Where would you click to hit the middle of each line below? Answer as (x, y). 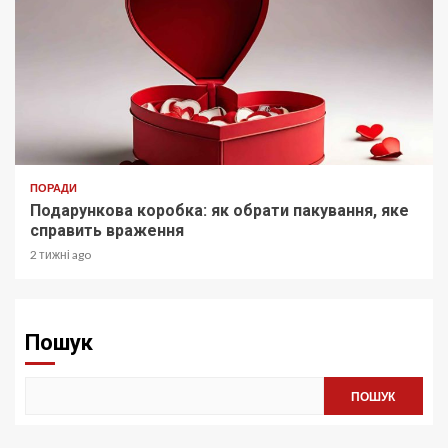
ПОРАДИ (53, 188)
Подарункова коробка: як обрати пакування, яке (219, 211)
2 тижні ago (60, 255)
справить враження (107, 231)
